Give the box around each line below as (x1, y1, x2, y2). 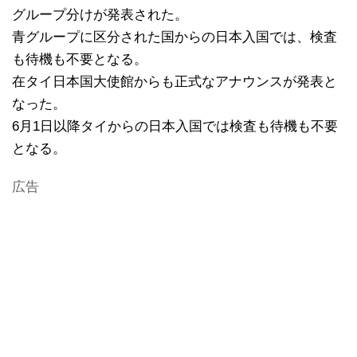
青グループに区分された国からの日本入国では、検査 (12, 29, 337, 45)
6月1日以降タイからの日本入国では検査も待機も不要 (12, 118, 338, 134)
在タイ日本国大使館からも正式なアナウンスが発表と (12, 73, 337, 89)
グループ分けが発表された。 (12, 6, 188, 22)
